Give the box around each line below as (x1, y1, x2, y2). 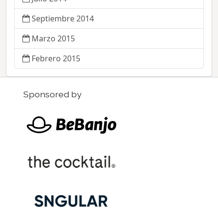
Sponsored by (23, 89, 82, 100)
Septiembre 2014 (32, 13, 94, 24)
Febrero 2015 (32, 53, 80, 64)
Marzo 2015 (32, 33, 75, 44)
